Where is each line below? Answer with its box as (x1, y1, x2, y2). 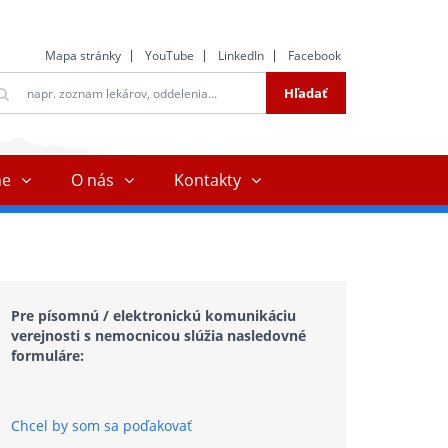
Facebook (288, 47, 341, 64)
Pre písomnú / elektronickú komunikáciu (11, 306, 296, 325)
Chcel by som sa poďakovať (11, 416, 192, 435)
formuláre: (11, 346, 84, 365)
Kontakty (174, 169, 241, 191)
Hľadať (284, 84, 328, 102)
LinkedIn (218, 47, 264, 64)
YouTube (145, 47, 194, 64)
